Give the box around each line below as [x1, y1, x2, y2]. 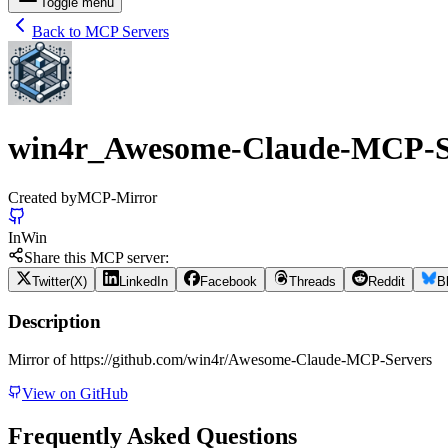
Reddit [368, 273, 405, 289]
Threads [289, 273, 336, 289]
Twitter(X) [32, 273, 87, 289]
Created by [8, 188, 77, 206]
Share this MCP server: [24, 248, 169, 266]
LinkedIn [119, 273, 168, 289]
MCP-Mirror [77, 188, 157, 206]
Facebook [200, 273, 257, 289]
